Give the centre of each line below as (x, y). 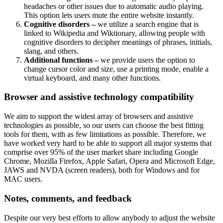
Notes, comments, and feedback (68, 198)
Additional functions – (61, 60)
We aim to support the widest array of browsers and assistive (99, 116)
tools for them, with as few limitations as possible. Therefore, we (105, 134)
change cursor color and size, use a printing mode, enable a (116, 69)
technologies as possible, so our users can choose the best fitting (104, 125)
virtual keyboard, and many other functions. (92, 78)
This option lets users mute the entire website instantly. (109, 15)
